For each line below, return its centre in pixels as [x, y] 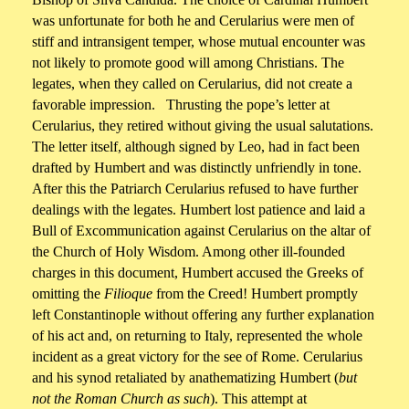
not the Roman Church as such [121, 399]
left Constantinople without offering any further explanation [203, 315]
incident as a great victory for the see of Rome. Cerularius [197, 357]
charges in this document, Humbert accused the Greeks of [198, 273]
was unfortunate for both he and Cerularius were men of [193, 21]
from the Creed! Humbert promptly [255, 294]
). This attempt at [258, 399]
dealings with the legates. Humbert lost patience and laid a [199, 210]
